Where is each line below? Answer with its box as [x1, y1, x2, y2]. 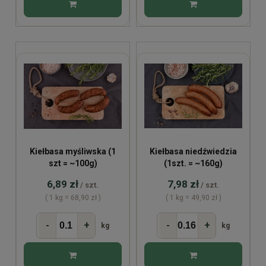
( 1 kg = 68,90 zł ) [45, 193, 101, 202]
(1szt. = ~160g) [164, 158, 223, 168]
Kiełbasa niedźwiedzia [150, 146, 237, 156]
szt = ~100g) [48, 158, 97, 168]
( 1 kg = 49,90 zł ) [165, 193, 221, 202]
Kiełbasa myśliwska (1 [30, 146, 116, 156]
